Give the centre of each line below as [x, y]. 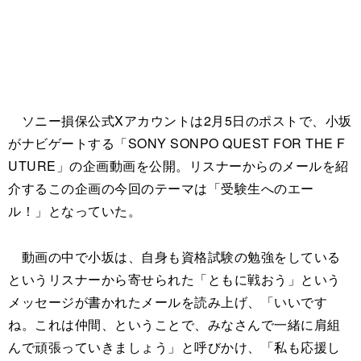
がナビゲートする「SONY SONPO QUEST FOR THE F [177, 143]
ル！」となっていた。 [75, 210]
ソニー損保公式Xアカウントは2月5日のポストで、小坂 [180, 120]
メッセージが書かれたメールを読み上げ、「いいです [168, 301]
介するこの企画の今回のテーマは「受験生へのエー [161, 188]
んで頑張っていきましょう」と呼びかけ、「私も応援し [174, 346]
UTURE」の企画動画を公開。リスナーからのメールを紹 [178, 165]
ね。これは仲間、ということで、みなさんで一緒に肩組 [174, 324]
